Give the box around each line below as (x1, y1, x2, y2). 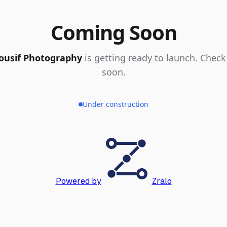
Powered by (55, 176, 101, 186)
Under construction (83, 99, 148, 109)
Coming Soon (50, 18, 177, 46)
